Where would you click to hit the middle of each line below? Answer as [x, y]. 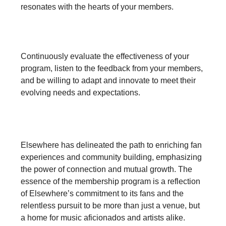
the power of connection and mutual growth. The [106, 169]
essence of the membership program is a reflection [110, 181]
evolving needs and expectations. [80, 93]
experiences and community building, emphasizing [111, 157]
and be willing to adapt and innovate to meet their [108, 80]
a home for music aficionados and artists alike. [103, 218]
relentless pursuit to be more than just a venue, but [110, 206]
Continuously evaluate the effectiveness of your [105, 56]
